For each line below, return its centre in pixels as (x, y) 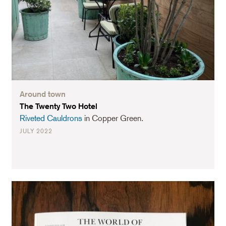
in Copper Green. (113, 119)
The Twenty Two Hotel (59, 106)
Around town (43, 94)
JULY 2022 (36, 131)
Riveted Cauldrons (51, 119)
